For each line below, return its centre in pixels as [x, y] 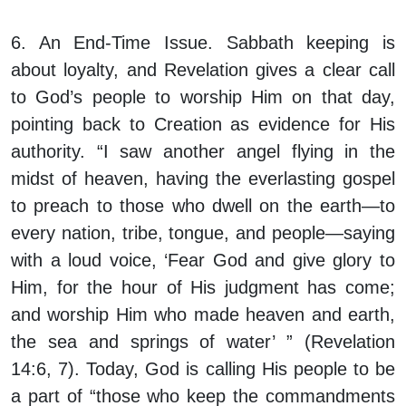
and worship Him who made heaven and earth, [203, 315]
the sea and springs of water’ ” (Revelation [203, 342]
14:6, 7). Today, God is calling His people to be [203, 369]
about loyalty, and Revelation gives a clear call [203, 70]
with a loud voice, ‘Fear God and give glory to [203, 261]
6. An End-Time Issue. [112, 43]
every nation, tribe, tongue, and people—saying [203, 233]
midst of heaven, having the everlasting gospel [203, 179]
